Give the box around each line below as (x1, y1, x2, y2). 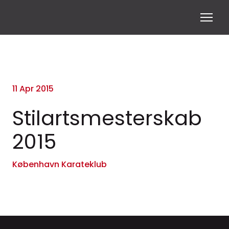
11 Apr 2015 (12, 82, 54, 95)
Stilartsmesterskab (12, 103, 202, 132)
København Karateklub (12, 158, 107, 170)
